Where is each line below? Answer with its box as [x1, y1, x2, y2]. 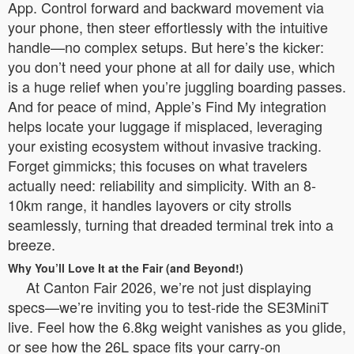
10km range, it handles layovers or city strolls [8, 194, 292, 215]
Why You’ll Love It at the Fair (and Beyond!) [8, 259, 243, 276]
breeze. [8, 233, 55, 254]
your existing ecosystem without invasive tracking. [8, 134, 322, 156]
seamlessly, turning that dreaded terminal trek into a [8, 213, 333, 235]
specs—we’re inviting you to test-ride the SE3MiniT [8, 296, 329, 317]
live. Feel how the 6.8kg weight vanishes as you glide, [8, 315, 346, 337]
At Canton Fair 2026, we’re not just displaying [26, 276, 311, 297]
